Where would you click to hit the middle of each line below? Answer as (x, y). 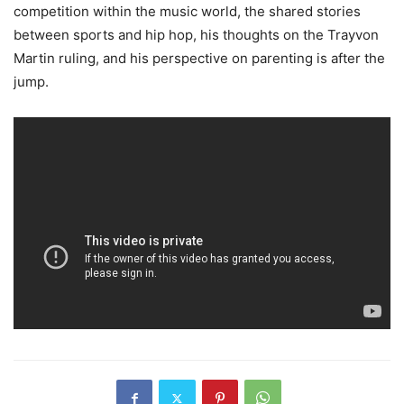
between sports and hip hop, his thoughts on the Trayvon (196, 35)
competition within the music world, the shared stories (187, 12)
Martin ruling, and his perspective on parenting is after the (199, 59)
